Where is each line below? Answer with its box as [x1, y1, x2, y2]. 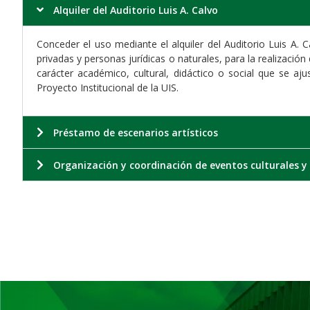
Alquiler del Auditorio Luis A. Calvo [53, 3, 218, 17]
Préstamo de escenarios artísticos [53, 125, 218, 139]
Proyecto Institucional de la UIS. [37, 81, 179, 95]
